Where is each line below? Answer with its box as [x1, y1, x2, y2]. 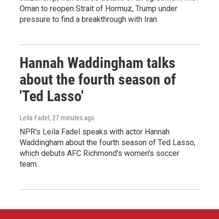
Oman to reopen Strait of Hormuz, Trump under [20, 4, 177, 14]
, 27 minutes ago [49, 114, 94, 122]
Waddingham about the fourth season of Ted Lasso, [20, 138, 196, 148]
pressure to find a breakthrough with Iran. [20, 15, 158, 24]
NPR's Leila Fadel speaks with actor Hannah [20, 127, 170, 137]
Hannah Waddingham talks [20, 54, 175, 72]
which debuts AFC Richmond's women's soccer [20, 149, 179, 158]
